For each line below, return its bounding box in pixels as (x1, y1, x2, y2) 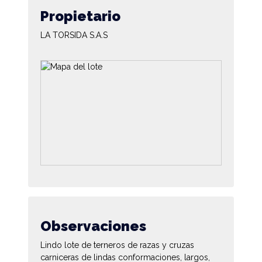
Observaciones (40, 217, 146, 235)
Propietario (40, 7, 120, 25)
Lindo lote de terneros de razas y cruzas (40, 240, 194, 250)
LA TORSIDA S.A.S (40, 30, 108, 40)
